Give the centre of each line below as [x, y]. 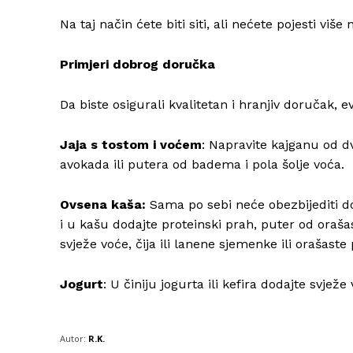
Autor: [73, 339]
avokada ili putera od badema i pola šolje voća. [202, 165]
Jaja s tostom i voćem [131, 145]
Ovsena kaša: [103, 205]
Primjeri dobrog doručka [137, 65]
